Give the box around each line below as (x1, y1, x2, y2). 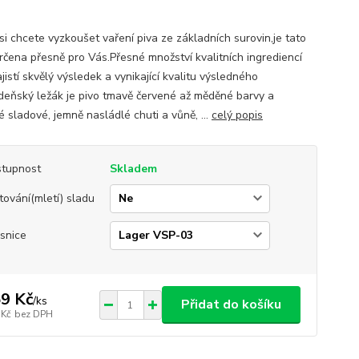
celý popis (211, 107, 263, 123)
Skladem (109, 161, 157, 176)
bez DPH (14, 307, 53, 321)
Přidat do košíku (180, 296, 281, 313)
